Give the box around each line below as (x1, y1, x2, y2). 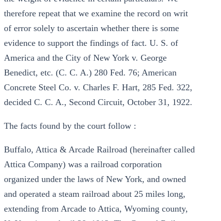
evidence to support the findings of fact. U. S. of (4, 38, 178, 48)
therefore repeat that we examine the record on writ (4, 8, 188, 18)
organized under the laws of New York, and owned (4, 174, 186, 184)
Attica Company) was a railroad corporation (4, 159, 162, 169)
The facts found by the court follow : (4, 121, 136, 131)
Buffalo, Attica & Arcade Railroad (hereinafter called (4, 145, 195, 154)
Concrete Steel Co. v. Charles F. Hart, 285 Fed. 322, (4, 82, 192, 92)
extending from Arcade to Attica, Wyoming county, (4, 204, 188, 214)
